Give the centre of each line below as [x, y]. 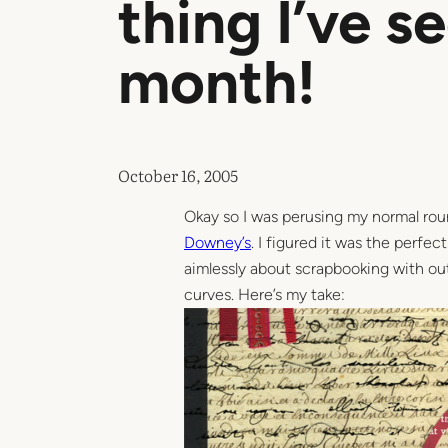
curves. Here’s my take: [264, 294]
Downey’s [217, 242]
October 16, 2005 [178, 174]
